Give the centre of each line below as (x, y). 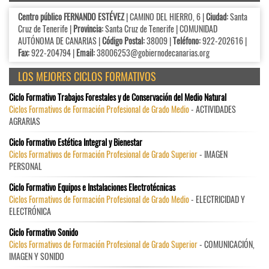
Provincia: (88, 29)
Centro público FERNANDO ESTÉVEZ (71, 17)
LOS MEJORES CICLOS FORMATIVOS (87, 77)
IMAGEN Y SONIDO (37, 256)
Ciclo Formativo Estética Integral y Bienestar (76, 142)
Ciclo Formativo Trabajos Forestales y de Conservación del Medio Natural (118, 97)
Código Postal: (123, 41)
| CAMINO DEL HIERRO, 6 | (165, 17)
